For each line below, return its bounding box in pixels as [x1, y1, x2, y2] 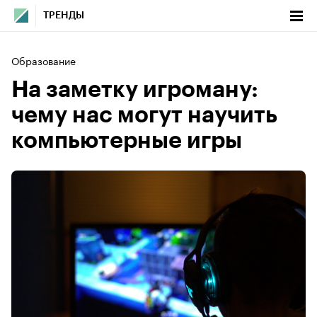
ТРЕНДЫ [43, 11, 84, 21]
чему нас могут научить [11, 104, 277, 127]
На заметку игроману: [11, 79, 258, 101]
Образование [11, 52, 76, 68]
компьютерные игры [11, 129, 242, 152]
